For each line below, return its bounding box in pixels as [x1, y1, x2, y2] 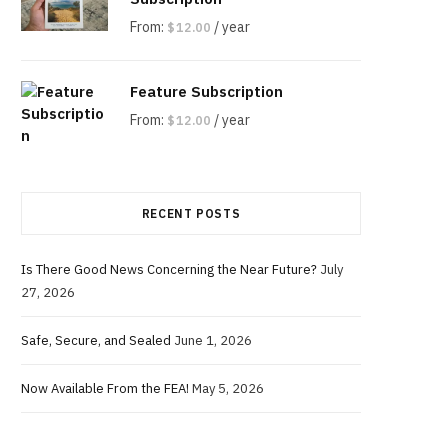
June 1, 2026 [174, 332, 252, 349]
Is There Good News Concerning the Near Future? [21, 261, 317, 278]
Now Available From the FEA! [21, 380, 189, 397]
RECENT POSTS [141, 206, 241, 221]
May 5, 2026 [192, 380, 264, 397]
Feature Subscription [130, 82, 283, 101]
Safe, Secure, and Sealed [21, 332, 171, 349]
